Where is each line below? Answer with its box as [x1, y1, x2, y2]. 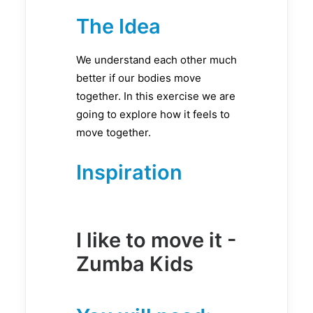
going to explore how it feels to [76, 107, 230, 121]
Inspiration [76, 159, 182, 184]
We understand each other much [76, 52, 237, 66]
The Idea [76, 13, 161, 38]
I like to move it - [76, 227, 237, 252]
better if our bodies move [76, 71, 201, 85]
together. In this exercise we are [76, 89, 235, 103]
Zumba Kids [76, 251, 194, 276]
